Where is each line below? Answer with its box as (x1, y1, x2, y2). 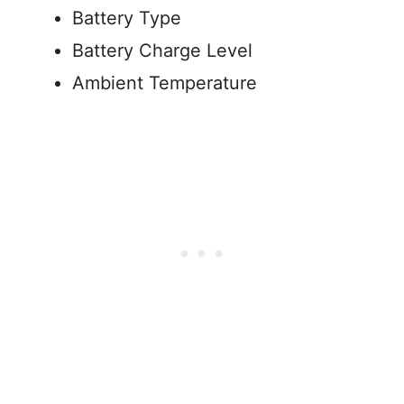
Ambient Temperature (72, 72, 262, 94)
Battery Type (72, 7, 181, 29)
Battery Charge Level (72, 40, 252, 61)
